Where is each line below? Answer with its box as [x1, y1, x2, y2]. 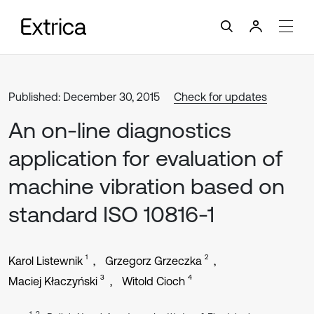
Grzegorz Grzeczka [105, 254, 202, 267]
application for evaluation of [8, 145, 282, 171]
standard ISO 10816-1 [8, 201, 214, 227]
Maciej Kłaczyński [8, 275, 97, 287]
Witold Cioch [122, 275, 185, 287]
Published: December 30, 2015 [8, 90, 160, 103]
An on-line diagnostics [8, 117, 231, 143]
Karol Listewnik [8, 254, 83, 267]
